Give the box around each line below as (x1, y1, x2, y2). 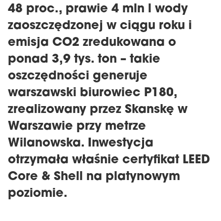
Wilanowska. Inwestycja (8, 138, 153, 149)
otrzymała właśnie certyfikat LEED (8, 154, 210, 166)
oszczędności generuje (8, 71, 147, 82)
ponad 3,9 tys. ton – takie (8, 54, 160, 66)
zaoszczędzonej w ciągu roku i (8, 20, 192, 32)
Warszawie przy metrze (8, 121, 146, 133)
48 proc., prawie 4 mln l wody (8, 3, 188, 15)
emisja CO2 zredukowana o (8, 37, 176, 49)
